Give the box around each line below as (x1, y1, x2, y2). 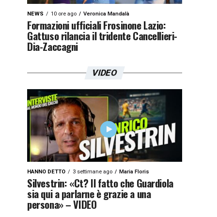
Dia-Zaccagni (27, 39, 78, 54)
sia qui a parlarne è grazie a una (27, 186, 151, 201)
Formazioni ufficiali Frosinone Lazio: (27, 17, 166, 32)
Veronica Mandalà (83, 11, 129, 17)
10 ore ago (51, 11, 77, 17)
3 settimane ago (73, 169, 112, 175)
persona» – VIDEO (27, 197, 97, 212)
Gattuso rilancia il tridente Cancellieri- (27, 28, 177, 43)
